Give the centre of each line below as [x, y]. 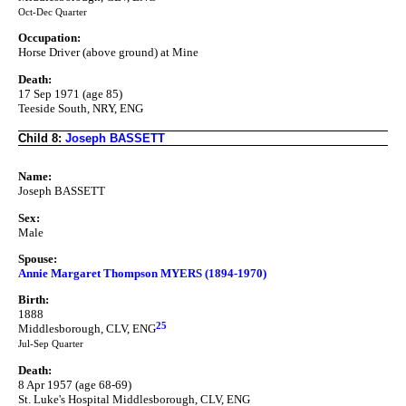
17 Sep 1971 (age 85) [70, 93]
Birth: [34, 300]
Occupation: [49, 38]
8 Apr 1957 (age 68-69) [75, 384]
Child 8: [42, 138]
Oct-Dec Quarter [53, 12]
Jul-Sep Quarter [51, 344]
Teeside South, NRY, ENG [81, 108]
